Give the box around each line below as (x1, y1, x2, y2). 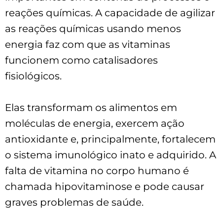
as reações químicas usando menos (5, 22, 181, 35)
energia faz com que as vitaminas (5, 38, 170, 50)
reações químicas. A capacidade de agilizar (5, 6, 215, 19)
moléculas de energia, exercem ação (5, 117, 184, 129)
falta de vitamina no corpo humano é (5, 164, 189, 177)
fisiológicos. (5, 70, 62, 82)
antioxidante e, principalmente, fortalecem (5, 133, 216, 145)
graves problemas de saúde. (5, 196, 144, 208)
